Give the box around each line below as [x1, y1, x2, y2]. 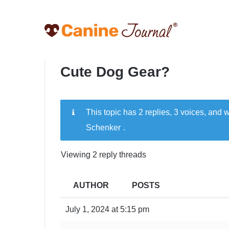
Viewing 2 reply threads [61, 150, 146, 159]
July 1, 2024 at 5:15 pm [65, 205, 149, 214]
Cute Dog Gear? [60, 64, 170, 80]
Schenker [86, 123, 121, 132]
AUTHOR [73, 181, 109, 190]
